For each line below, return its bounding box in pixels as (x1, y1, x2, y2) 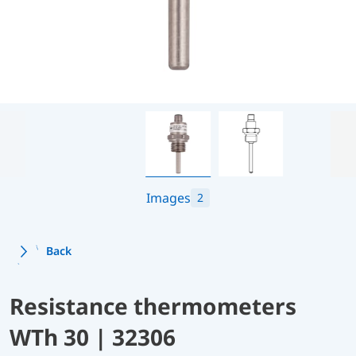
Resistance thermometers (10, 290, 296, 321)
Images (146, 188, 191, 207)
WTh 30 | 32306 (10, 321, 176, 352)
